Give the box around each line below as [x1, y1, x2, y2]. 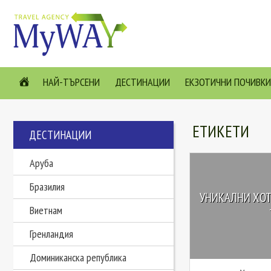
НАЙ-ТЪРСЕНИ [43, 75, 100, 89]
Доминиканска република [30, 250, 126, 264]
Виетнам [30, 203, 62, 217]
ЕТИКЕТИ [192, 121, 249, 142]
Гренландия [30, 227, 73, 241]
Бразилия [30, 180, 65, 194]
